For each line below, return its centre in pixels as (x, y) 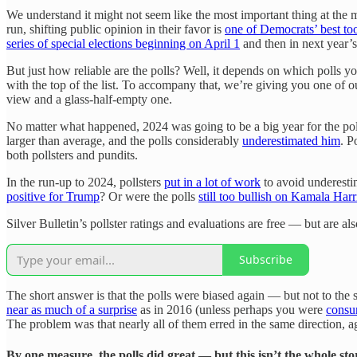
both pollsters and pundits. (72, 155)
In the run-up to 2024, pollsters (85, 182)
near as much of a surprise (72, 309)
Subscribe (266, 260)
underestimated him (291, 140)
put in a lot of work (212, 182)
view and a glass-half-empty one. (89, 99)
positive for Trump (53, 196)
